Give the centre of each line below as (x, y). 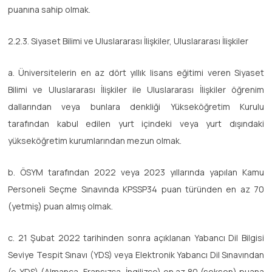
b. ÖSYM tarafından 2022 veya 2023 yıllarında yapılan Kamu (136, 172)
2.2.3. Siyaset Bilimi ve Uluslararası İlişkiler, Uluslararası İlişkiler (128, 41)
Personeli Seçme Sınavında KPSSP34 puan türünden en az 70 (136, 189)
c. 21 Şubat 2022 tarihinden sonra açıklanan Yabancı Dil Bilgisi (136, 237)
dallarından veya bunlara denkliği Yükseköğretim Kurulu (136, 106)
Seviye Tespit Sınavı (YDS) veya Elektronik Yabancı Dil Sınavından (136, 254)
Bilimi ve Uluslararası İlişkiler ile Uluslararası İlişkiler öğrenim (136, 89)
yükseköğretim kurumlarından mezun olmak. (95, 140)
